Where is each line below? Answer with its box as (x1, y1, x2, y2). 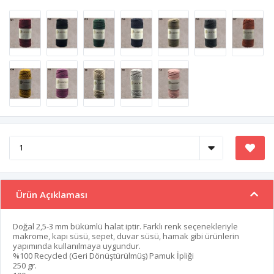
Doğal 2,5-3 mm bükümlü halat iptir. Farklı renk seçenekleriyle (13, 220, 238, 232)
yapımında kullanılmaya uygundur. (13, 240, 141, 251)
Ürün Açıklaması (16, 188, 87, 201)
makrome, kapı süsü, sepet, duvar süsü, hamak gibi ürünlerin (13, 230, 239, 242)
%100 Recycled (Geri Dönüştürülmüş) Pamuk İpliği (13, 250, 194, 261)
